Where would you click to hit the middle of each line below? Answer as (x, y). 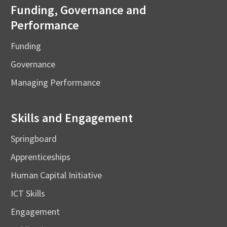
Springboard (34, 139)
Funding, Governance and (79, 10)
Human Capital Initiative (56, 175)
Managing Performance (55, 83)
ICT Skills (28, 194)
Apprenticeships (41, 157)
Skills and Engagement (72, 118)
